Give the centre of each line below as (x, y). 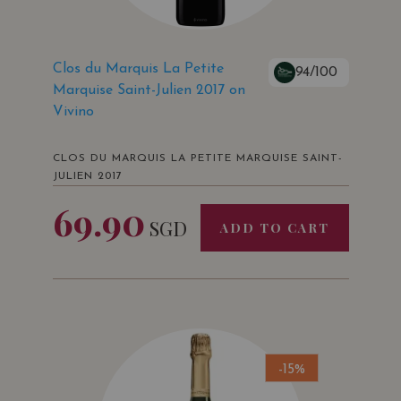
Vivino (73, 112)
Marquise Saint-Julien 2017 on (149, 91)
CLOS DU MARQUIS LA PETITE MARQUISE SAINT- (197, 159)
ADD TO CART (274, 228)
